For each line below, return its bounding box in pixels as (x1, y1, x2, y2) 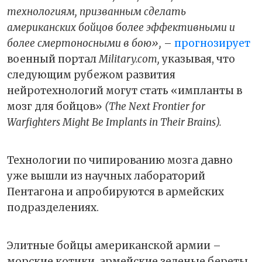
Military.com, (99, 53, 160, 66)
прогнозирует (174, 37, 250, 50)
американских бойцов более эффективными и (7, 21, 235, 35)
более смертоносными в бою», (7, 37, 161, 50)
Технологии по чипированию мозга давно (7, 154, 233, 167)
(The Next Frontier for (105, 100, 205, 113)
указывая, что (160, 53, 235, 66)
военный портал (7, 53, 99, 66)
